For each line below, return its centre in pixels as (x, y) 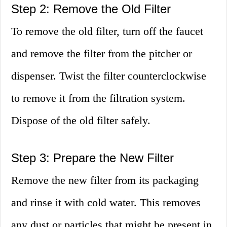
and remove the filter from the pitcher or (102, 54)
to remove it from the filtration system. (99, 98)
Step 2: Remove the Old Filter (91, 9)
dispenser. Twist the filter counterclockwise (109, 76)
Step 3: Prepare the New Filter (93, 158)
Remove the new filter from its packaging (105, 180)
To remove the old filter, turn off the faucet (107, 31)
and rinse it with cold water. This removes (106, 203)
